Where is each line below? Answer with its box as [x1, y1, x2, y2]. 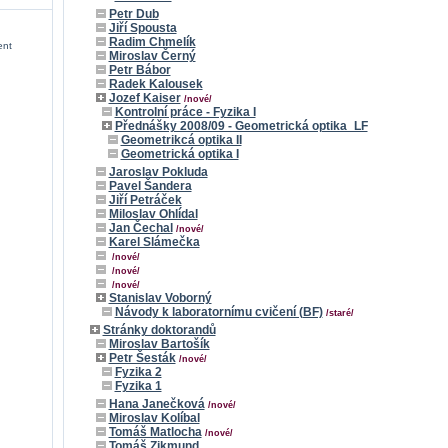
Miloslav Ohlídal [108, 207, 198, 221]
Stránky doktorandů [102, 323, 216, 337]
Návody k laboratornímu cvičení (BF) [114, 305, 323, 319]
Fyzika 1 [114, 379, 162, 393]
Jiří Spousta [108, 21, 177, 35]
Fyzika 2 [114, 365, 162, 379]
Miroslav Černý [108, 49, 196, 63]
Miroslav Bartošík [108, 337, 210, 351]
